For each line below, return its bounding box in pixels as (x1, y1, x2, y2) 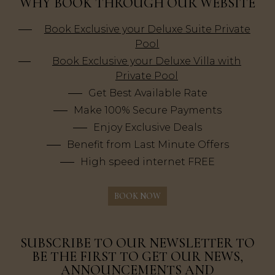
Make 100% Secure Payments (74, 104, 222, 116)
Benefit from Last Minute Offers (66, 138, 229, 150)
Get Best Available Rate (88, 87, 207, 99)
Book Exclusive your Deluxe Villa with (52, 55, 241, 67)
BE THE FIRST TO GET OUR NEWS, (32, 248, 243, 265)
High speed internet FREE (80, 155, 215, 168)
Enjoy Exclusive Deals (93, 121, 202, 133)
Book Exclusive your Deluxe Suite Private (44, 23, 250, 35)
